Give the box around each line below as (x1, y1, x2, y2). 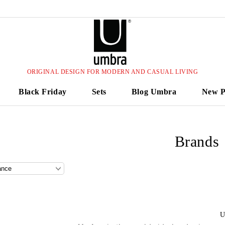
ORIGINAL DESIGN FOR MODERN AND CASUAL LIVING (27, 68, 198, 75)
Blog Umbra (131, 87, 177, 96)
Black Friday (18, 87, 67, 96)
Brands (174, 133, 219, 150)
